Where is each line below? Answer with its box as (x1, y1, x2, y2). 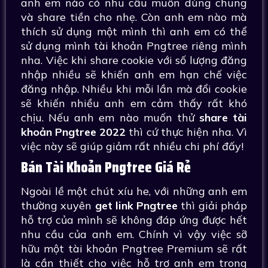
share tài (199, 111, 247, 124)
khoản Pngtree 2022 (21, 125, 129, 139)
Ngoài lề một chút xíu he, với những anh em (21, 184, 247, 198)
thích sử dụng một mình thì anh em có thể (21, 25, 247, 38)
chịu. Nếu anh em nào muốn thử (21, 111, 199, 124)
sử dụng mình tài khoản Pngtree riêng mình (21, 39, 247, 53)
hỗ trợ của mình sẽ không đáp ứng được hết (21, 213, 247, 227)
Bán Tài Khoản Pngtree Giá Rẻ (21, 156, 191, 179)
